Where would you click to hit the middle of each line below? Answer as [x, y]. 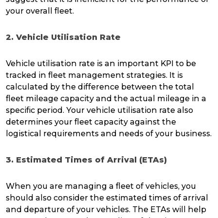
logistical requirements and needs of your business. [109, 134]
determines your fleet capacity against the [91, 122]
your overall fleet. [40, 11]
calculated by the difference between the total [100, 87]
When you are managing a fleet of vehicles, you [101, 186]
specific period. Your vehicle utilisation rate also [100, 110]
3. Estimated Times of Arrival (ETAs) [86, 160]
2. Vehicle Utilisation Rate [63, 37]
